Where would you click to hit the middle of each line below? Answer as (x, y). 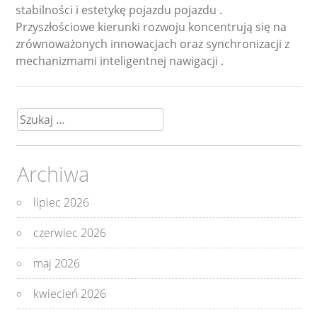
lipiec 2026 (62, 202)
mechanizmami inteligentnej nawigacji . (120, 60)
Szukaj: (34, 115)
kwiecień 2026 (70, 293)
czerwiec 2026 (70, 232)
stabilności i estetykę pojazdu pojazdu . (119, 10)
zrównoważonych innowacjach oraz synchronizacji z (153, 44)
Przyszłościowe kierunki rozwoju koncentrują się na (151, 27)
